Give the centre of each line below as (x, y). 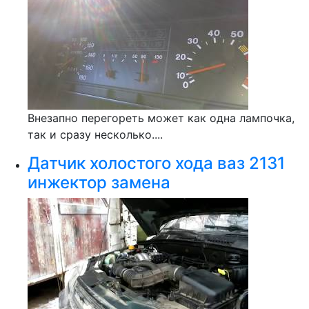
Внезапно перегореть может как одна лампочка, (161, 118)
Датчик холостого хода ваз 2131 (156, 163)
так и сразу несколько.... (95, 134)
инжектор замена (99, 182)
